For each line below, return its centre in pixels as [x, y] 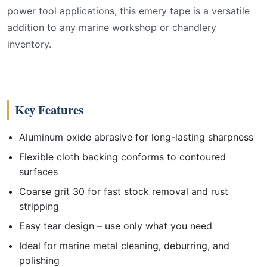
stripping [39, 206]
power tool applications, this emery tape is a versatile [128, 11]
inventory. [29, 44]
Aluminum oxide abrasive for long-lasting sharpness [136, 137]
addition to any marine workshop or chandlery [112, 27]
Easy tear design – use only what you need [116, 226]
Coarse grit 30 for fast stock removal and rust [124, 191]
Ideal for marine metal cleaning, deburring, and [124, 246]
